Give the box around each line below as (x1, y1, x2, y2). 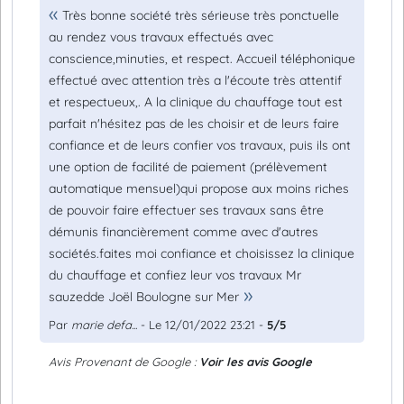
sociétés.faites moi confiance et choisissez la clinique (49, 245, 354, 262)
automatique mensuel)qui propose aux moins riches (49, 180, 349, 197)
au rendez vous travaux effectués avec (49, 29, 273, 45)
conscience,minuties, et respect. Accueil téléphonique (49, 50, 355, 67)
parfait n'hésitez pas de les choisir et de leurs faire (49, 115, 339, 132)
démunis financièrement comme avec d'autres (49, 224, 318, 240)
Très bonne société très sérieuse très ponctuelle (62, 7, 339, 23)
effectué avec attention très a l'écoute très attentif (49, 72, 342, 88)
